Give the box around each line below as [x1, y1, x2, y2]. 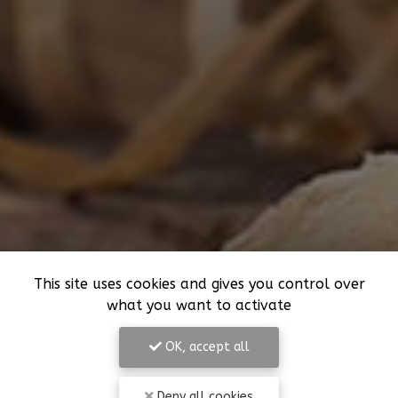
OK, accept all [161, 339, 250, 354]
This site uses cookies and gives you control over [33, 275, 365, 292]
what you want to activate [107, 297, 291, 314]
